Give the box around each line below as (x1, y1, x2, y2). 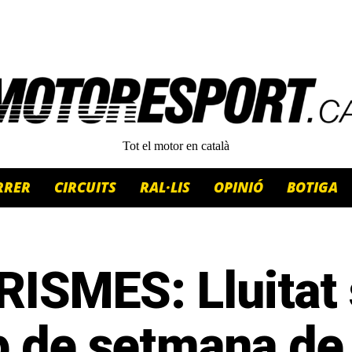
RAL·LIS (140, 178, 190, 197)
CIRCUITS (54, 178, 116, 197)
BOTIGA (287, 178, 338, 197)
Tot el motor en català (123, 139, 229, 153)
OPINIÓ (214, 178, 263, 197)
